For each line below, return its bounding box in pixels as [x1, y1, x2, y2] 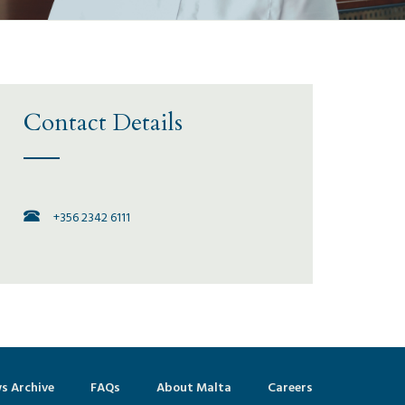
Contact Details [24, 107, 183, 138]
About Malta [156, 377, 231, 398]
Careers [268, 377, 313, 398]
